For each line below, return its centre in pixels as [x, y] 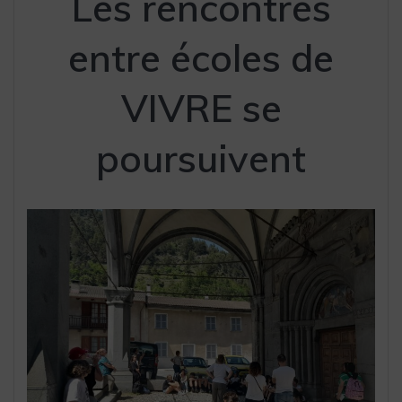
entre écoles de [201, 58]
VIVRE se [201, 109]
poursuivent [201, 159]
